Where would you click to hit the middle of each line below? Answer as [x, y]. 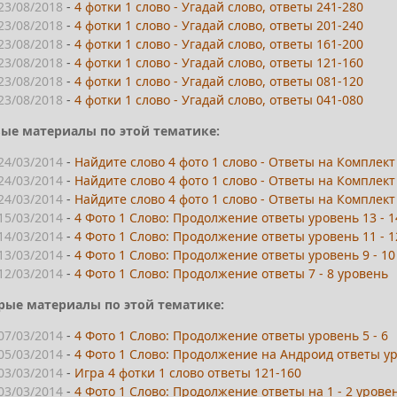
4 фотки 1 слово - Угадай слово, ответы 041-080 [219, 99]
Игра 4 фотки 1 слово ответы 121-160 [188, 372]
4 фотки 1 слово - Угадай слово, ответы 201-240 [219, 25]
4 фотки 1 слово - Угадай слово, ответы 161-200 [219, 43]
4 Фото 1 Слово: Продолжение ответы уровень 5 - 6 [232, 335]
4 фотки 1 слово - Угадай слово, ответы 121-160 [219, 62]
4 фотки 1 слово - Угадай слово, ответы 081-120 [219, 81]
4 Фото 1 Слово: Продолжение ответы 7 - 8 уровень [232, 273]
